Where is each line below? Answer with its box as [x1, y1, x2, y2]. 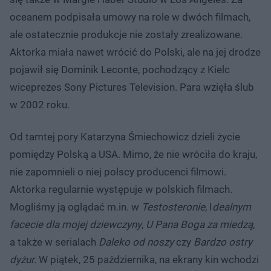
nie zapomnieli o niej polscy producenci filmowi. [10, 166, 226, 178]
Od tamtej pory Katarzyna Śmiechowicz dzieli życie [10, 131, 240, 143]
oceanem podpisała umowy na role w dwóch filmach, [10, 11, 250, 24]
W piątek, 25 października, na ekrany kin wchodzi [36, 253, 259, 266]
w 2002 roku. [10, 99, 72, 111]
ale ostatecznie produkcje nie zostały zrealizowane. [10, 28, 243, 41]
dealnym [212, 201, 251, 214]
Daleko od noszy [99, 236, 174, 249]
